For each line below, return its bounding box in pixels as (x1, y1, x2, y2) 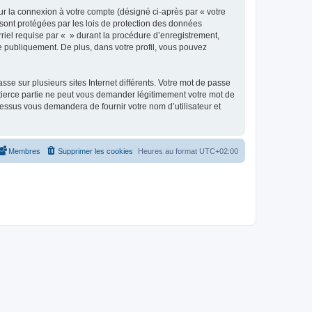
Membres (8, 147, 40, 155)
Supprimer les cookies (58, 147, 133, 155)
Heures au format (138, 147, 199, 155)
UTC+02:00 (199, 147, 238, 155)
